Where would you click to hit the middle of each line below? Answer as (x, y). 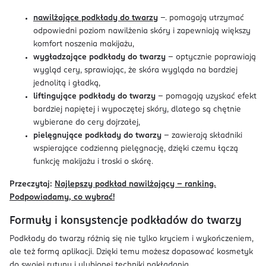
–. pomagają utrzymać (201, 18)
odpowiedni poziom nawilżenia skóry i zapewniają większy (142, 31)
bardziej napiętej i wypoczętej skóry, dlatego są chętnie (137, 110)
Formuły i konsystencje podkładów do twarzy (126, 221)
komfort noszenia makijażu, (84, 44)
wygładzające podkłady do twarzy (99, 57)
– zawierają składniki (202, 136)
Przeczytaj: (31, 184)
